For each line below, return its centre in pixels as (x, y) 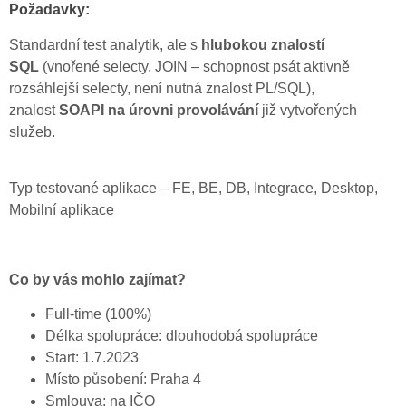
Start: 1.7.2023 (92, 358)
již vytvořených (308, 110)
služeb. (32, 131)
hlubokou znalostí (261, 44)
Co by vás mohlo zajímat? (97, 279)
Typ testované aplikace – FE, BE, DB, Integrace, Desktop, (193, 188)
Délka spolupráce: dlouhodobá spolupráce (182, 336)
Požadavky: (49, 10)
